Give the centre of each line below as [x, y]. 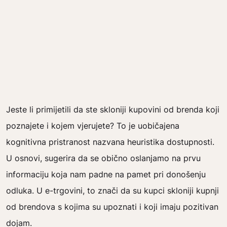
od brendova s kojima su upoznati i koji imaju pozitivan [112, 207]
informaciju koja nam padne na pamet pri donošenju [106, 174]
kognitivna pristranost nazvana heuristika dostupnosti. [110, 142]
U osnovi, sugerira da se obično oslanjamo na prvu [103, 158]
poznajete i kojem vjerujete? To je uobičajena [93, 126]
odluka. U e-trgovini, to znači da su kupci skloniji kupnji [112, 191]
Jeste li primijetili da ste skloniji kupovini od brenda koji [113, 109]
